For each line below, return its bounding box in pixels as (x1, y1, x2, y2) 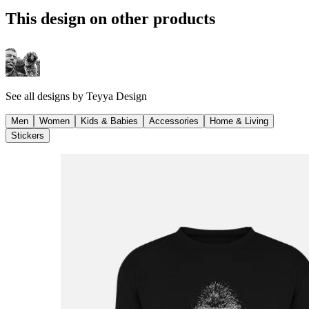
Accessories (149, 115, 199, 126)
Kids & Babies (81, 115, 138, 126)
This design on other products (6, 9, 215, 28)
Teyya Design (86, 90, 147, 102)
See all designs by (6, 90, 86, 102)
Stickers (11, 130, 44, 141)
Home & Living (210, 115, 268, 126)
